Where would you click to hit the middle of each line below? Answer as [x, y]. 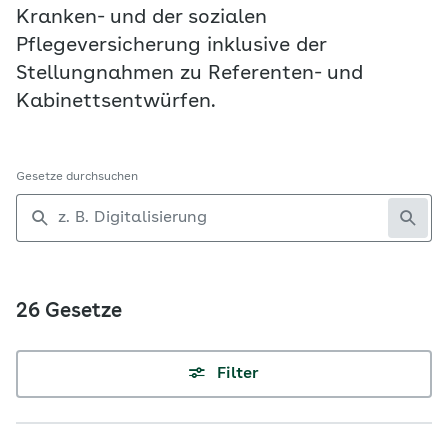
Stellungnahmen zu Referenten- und [189, 74]
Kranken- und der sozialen [141, 18]
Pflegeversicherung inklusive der [171, 46]
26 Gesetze [69, 312]
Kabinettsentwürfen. [116, 102]
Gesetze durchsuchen [77, 177]
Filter [238, 374]
